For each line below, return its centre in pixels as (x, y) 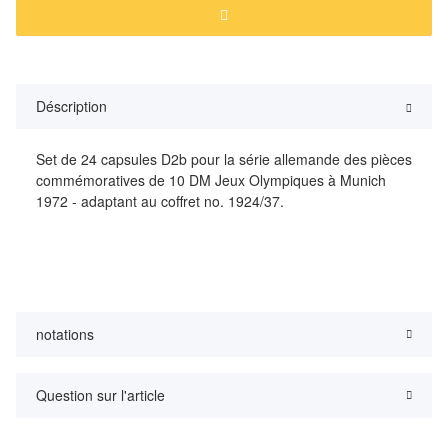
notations (65, 334)
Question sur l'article (100, 395)
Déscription (71, 106)
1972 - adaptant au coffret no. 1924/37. (160, 201)
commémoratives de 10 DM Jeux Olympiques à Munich (211, 180)
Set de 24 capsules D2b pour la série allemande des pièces (224, 159)
